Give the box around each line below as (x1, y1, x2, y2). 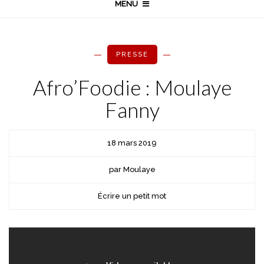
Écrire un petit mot (98, 192, 166, 200)
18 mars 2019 (107, 138, 157, 147)
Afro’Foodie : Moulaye (32, 75, 232, 100)
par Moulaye (108, 165, 156, 174)
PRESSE (115, 51, 148, 58)
